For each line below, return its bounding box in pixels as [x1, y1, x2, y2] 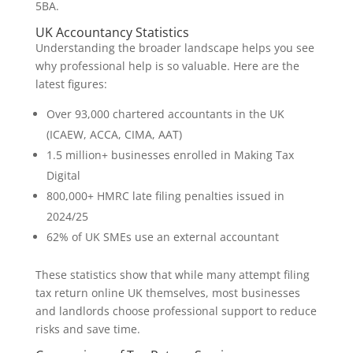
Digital [46, 168, 80, 184]
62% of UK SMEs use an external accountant [46, 229, 279, 245]
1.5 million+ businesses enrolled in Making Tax [46, 147, 294, 163]
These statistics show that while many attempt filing [35, 267, 310, 283]
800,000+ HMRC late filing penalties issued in [46, 188, 284, 204]
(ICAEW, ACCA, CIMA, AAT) [46, 127, 182, 143]
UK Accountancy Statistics [35, 24, 189, 42]
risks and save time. [35, 321, 140, 337]
